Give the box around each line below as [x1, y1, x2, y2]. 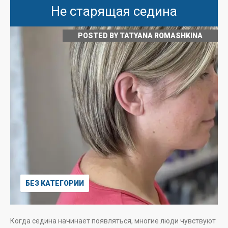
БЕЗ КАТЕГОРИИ [25, 179, 84, 187]
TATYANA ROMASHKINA [120, 32, 203, 40]
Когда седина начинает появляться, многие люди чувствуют [10, 217, 216, 225]
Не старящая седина [51, 4, 177, 19]
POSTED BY [78, 32, 120, 40]
